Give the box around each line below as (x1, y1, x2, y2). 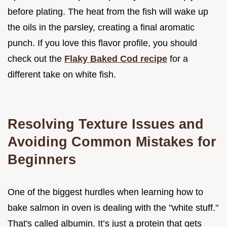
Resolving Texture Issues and (8, 116, 204, 132)
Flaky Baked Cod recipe (64, 54, 167, 64)
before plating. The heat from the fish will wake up (8, 7, 208, 17)
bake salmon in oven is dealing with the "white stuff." (8, 203, 218, 213)
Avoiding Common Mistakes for (8, 134, 216, 150)
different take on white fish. (8, 69, 116, 80)
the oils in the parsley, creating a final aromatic (8, 22, 195, 33)
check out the (8, 54, 64, 64)
